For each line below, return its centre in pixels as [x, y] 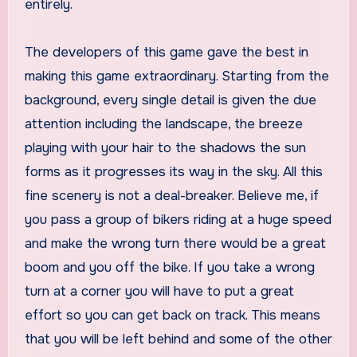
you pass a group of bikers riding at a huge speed [178, 219]
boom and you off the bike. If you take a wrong [169, 267]
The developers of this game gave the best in [166, 52]
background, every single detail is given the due [170, 100]
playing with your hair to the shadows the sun [165, 147]
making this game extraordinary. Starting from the [177, 76]
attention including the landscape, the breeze [163, 124]
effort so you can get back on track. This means [172, 315]
